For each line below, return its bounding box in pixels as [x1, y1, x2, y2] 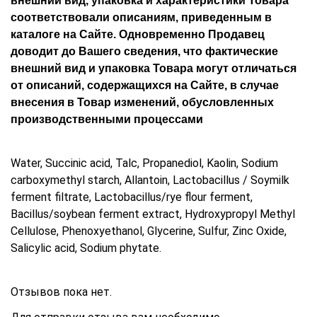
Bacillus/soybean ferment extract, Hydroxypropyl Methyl [11, 207, 295, 221]
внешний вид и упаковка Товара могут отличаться [11, 62, 296, 75]
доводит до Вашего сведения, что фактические [11, 45, 278, 58]
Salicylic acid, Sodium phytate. [11, 241, 161, 255]
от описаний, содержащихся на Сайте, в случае [11, 79, 279, 92]
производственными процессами [11, 113, 203, 126]
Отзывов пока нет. [11, 285, 112, 299]
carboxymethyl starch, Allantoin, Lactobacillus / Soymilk [11, 173, 289, 188]
